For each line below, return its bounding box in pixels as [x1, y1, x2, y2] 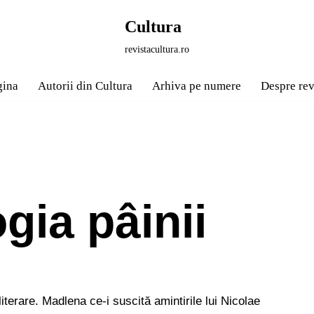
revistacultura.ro [125, 43, 189, 55]
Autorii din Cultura [38, 79, 132, 93]
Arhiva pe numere [152, 79, 241, 93]
